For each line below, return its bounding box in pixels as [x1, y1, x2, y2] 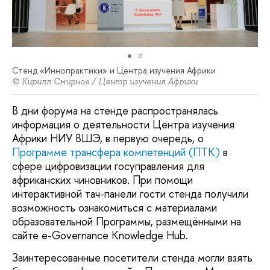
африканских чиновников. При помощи [12, 172, 193, 187]
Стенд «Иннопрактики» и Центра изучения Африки [12, 64, 216, 77]
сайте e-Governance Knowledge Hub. [12, 227, 191, 243]
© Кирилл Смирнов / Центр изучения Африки [12, 76, 198, 87]
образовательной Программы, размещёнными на [12, 213, 241, 229]
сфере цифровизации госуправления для [12, 158, 204, 174]
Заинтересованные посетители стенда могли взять [12, 250, 253, 266]
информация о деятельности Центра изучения [12, 116, 234, 132]
